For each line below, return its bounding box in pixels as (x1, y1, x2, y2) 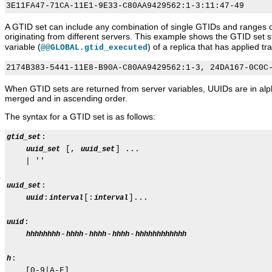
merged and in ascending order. (5, 93, 127, 104)
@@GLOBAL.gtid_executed (41, 43, 148, 53)
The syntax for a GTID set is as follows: (5, 112, 155, 122)
